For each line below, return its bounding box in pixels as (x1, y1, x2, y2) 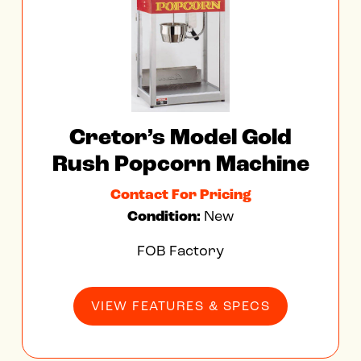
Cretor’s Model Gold (69, 122, 292, 152)
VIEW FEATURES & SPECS (90, 298, 271, 313)
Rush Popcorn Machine (52, 149, 309, 179)
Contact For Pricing (110, 185, 251, 204)
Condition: (127, 207, 204, 226)
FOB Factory (137, 242, 224, 259)
